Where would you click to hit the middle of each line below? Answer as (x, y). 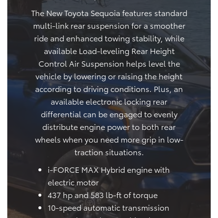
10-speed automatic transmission (109, 207)
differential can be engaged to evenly (109, 114)
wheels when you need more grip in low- (109, 139)
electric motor (73, 182)
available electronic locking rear (109, 101)
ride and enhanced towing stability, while (109, 38)
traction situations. (109, 152)
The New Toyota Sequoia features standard (109, 13)
